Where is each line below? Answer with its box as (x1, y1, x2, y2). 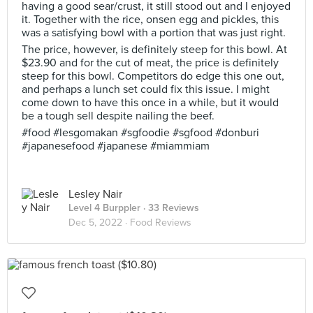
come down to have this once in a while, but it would (22, 96, 279, 110)
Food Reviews (130, 217, 191, 228)
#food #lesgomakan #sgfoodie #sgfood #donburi (22, 126, 259, 140)
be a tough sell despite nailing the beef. (22, 109, 214, 123)
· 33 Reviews (140, 202, 199, 214)
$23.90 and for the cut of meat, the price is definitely (22, 56, 279, 70)
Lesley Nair (68, 187, 122, 201)
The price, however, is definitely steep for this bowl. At (22, 43, 287, 57)
